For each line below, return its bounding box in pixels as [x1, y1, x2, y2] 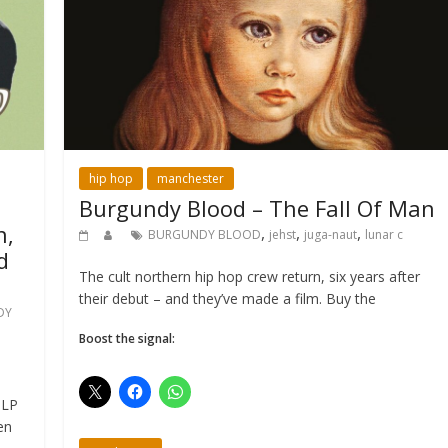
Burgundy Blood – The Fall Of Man [79, 193, 436, 224]
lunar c [365, 226, 404, 244]
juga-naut [304, 226, 358, 244]
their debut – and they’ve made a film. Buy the [79, 289, 377, 309]
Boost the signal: [79, 330, 176, 348]
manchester [157, 170, 225, 188]
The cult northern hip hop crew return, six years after [79, 267, 421, 287]
